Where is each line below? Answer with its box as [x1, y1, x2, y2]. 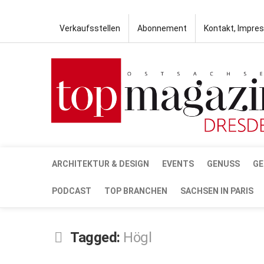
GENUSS [207, 159, 240, 169]
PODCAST [52, 186, 91, 196]
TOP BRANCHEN [104, 186, 167, 196]
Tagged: [70, 229, 123, 246]
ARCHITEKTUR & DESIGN [52, 159, 149, 169]
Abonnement [137, 24, 187, 33]
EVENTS [162, 159, 194, 169]
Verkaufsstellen [60, 24, 120, 33]
